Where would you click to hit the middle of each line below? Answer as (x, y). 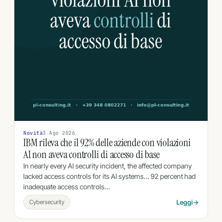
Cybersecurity (47, 202)
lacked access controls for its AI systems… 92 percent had (110, 176)
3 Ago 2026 (59, 133)
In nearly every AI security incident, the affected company (108, 166)
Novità (33, 133)
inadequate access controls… (67, 186)
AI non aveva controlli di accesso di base (91, 154)
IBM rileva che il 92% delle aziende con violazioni (107, 142)
